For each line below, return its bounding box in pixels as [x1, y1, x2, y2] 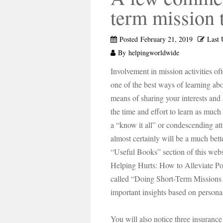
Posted [119, 34, 138, 44]
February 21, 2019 [140, 34, 193, 44]
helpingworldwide [128, 48, 179, 57]
